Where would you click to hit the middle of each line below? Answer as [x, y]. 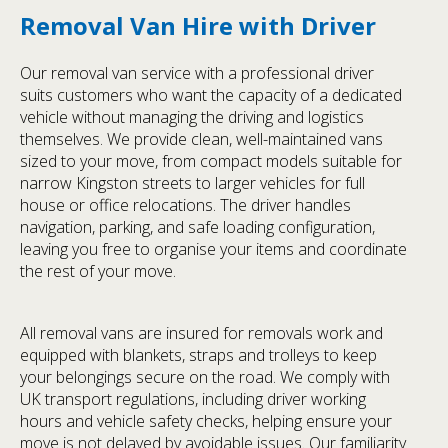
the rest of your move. [98, 271]
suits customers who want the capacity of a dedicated [211, 95]
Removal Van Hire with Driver [198, 26]
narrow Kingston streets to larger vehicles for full [192, 183]
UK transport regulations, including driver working [193, 399]
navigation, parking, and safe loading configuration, [197, 227]
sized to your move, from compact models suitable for [211, 161]
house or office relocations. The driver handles [185, 205]
